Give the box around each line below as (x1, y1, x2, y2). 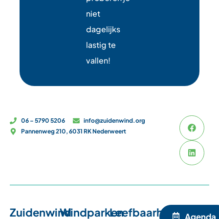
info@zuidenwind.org (84, 116, 145, 124)
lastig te (86, 39, 116, 50)
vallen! (86, 55, 110, 66)
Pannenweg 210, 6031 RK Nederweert (21, 127, 126, 135)
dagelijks (86, 23, 120, 34)
